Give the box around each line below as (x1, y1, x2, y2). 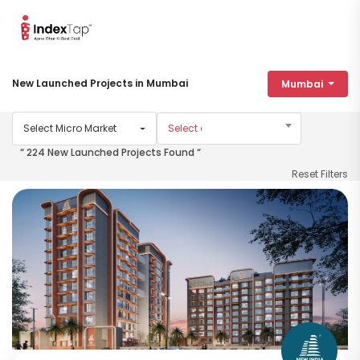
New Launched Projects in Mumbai (12, 76, 188, 91)
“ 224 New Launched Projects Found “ (20, 145, 201, 160)
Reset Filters (292, 167, 348, 182)
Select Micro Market (23, 121, 117, 136)
